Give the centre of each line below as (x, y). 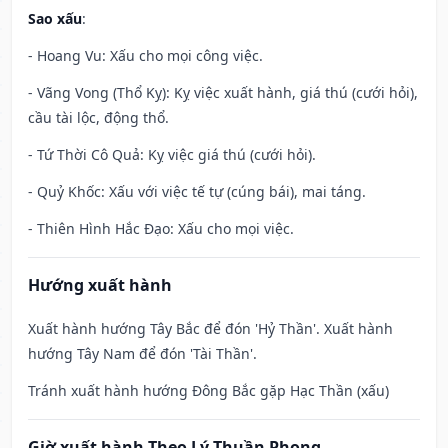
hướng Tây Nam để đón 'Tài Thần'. (142, 354)
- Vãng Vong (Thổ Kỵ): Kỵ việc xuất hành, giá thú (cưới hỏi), (223, 93)
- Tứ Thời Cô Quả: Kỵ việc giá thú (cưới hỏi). (172, 155)
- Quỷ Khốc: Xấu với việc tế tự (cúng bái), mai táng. (197, 192)
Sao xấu (55, 19)
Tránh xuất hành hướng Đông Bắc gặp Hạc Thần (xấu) (208, 391)
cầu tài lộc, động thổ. (98, 118)
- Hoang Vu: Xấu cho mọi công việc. (145, 56)
